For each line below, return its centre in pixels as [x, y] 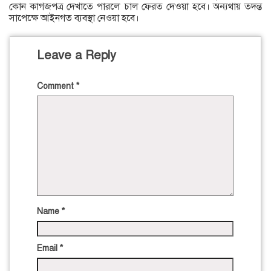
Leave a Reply [77, 56]
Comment [57, 87]
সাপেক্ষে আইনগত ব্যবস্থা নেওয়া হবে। [74, 18]
